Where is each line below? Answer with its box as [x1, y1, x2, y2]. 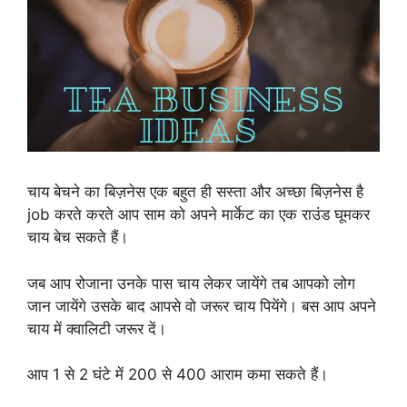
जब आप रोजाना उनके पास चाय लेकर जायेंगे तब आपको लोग [27, 273, 355, 293]
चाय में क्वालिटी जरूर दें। [27, 319, 166, 338]
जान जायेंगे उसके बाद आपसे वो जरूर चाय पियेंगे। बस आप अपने [27, 296, 376, 315]
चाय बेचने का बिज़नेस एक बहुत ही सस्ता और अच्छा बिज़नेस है [27, 183, 363, 202]
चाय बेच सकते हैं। [27, 228, 128, 247]
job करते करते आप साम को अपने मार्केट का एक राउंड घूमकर [27, 205, 370, 224]
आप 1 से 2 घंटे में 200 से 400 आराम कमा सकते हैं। [27, 365, 328, 384]
